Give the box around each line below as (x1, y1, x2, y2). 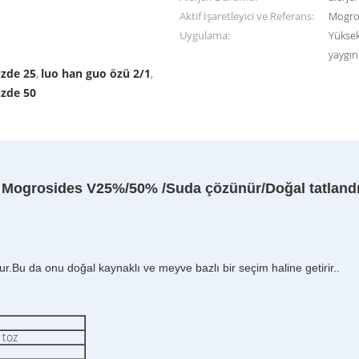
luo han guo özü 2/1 (41, 66, 151, 81)
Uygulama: (179, 28, 230, 42)
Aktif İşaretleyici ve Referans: (179, 9, 314, 23)
